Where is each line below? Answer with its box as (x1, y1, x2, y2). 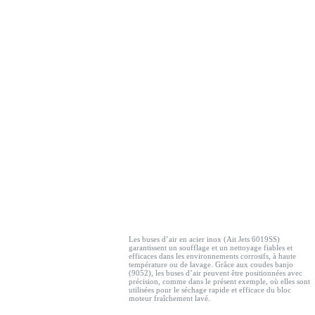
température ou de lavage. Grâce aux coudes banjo (129, 259, 294, 269)
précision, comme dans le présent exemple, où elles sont (129, 276, 311, 285)
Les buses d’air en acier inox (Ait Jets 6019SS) (129, 234, 281, 243)
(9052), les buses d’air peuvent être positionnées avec (129, 268, 303, 277)
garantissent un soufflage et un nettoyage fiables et (129, 243, 293, 252)
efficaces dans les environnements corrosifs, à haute (129, 251, 297, 260)
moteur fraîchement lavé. (129, 293, 211, 302)
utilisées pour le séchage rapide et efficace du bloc (129, 285, 292, 294)
